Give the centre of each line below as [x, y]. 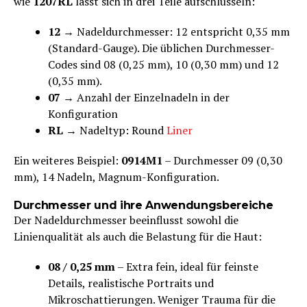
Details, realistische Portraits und [131, 283]
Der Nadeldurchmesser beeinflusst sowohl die [126, 220]
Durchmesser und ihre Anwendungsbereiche [144, 205]
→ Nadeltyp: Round [115, 130]
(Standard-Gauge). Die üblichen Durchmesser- [161, 48]
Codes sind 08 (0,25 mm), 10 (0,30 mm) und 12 [163, 64]
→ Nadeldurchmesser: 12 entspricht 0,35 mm [175, 31]
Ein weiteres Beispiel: [67, 160]
